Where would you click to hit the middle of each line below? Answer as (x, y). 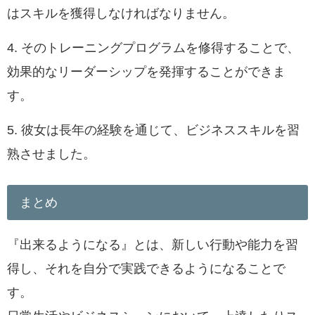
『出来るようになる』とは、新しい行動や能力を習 (153, 245)
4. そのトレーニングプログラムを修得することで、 (153, 47)
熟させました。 (51, 154)
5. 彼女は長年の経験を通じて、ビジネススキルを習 (153, 130)
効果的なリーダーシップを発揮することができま (146, 71)
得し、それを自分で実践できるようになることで (146, 269)
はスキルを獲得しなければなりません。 (121, 13)
